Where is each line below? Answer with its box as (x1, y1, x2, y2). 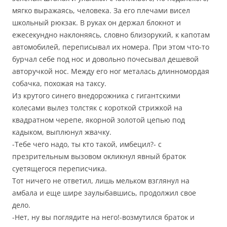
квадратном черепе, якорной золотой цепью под (12, 115, 185, 125)
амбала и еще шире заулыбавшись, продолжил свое (12, 188, 196, 198)
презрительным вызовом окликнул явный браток (12, 152, 186, 161)
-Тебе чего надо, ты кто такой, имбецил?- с (12, 139, 162, 149)
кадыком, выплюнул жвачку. (12, 127, 111, 137)
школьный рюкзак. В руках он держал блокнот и (12, 18, 181, 27)
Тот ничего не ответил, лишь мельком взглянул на (12, 176, 190, 185)
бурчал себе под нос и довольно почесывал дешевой (12, 54, 199, 64)
